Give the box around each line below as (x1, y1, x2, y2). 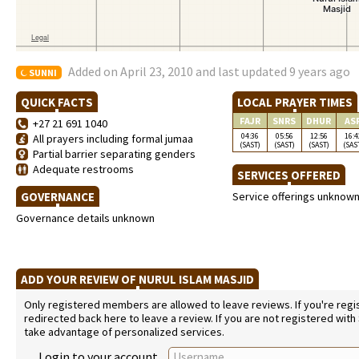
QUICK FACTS (16, 95, 98, 110)
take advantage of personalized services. (24, 325, 224, 339)
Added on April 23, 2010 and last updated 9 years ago (68, 63, 350, 79)
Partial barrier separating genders (28, 147, 196, 161)
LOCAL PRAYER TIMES (232, 95, 357, 110)
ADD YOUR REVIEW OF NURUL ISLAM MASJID (16, 272, 259, 287)
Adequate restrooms (28, 162, 134, 176)
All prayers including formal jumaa (28, 131, 193, 146)
